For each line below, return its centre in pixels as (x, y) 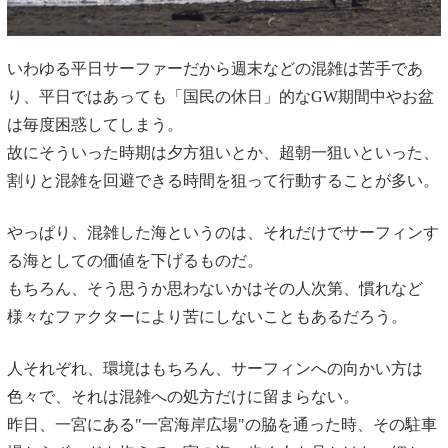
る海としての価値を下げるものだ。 (134, 260)
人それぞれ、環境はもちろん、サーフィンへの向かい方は (214, 368)
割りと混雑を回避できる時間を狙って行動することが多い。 (222, 180)
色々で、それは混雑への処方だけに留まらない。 (182, 396)
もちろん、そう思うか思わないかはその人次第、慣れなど (214, 288)
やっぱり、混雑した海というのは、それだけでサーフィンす (222, 232)
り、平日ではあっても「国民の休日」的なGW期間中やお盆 (220, 96)
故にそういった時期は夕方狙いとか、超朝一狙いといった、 (222, 152)
